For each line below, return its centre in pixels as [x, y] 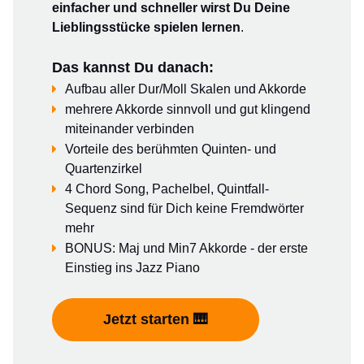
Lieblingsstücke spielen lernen [146, 27]
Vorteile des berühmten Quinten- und [171, 149]
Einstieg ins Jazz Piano [132, 268]
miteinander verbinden [130, 129]
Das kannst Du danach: [133, 67]
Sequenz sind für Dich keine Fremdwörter [184, 208]
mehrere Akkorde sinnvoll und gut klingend [188, 109]
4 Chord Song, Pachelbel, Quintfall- [167, 189]
